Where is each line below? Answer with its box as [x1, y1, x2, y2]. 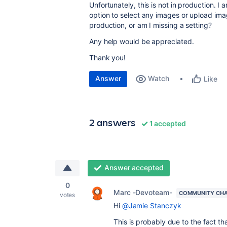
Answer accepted [104, 163, 164, 172]
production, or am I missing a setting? [89, 21, 212, 29]
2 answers [89, 116, 136, 129]
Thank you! [89, 53, 126, 62]
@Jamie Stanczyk [122, 201, 181, 210]
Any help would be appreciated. [89, 37, 194, 46]
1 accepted [147, 119, 186, 128]
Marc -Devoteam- [113, 188, 172, 197]
